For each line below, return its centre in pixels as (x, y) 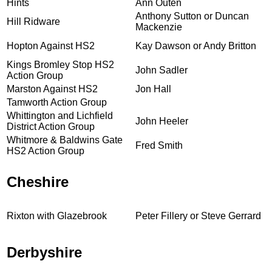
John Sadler (161, 70)
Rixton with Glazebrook (57, 216)
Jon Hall (153, 89)
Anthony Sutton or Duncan (192, 16)
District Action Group (51, 126)
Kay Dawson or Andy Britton (196, 46)
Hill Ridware (33, 21)
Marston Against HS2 (52, 89)
